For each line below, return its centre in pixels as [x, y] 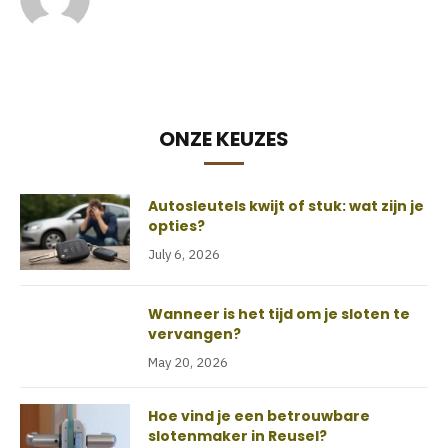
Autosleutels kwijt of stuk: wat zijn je [286, 206]
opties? [176, 226]
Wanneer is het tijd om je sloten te [279, 314]
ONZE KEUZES [224, 139]
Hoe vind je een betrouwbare [259, 416]
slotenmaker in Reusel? [237, 436]
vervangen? [194, 334]
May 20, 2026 [188, 362]
